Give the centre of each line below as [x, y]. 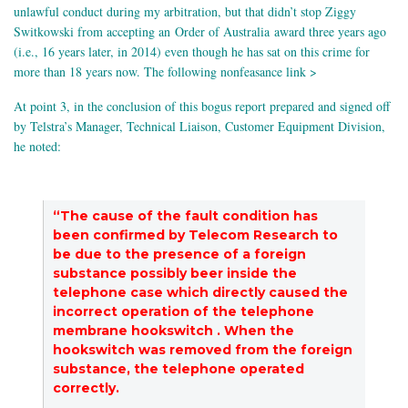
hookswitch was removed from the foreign [203, 349]
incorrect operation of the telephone [184, 311]
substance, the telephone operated [178, 368]
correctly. [88, 388]
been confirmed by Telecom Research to [195, 235]
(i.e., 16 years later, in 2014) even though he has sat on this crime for [192, 51]
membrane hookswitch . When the [173, 330]
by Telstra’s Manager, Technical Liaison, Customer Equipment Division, [199, 126]
